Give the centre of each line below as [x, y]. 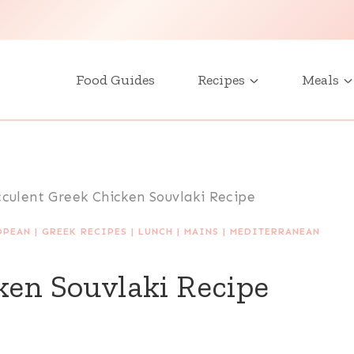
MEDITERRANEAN [275, 232]
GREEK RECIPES [85, 232]
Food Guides [115, 80]
